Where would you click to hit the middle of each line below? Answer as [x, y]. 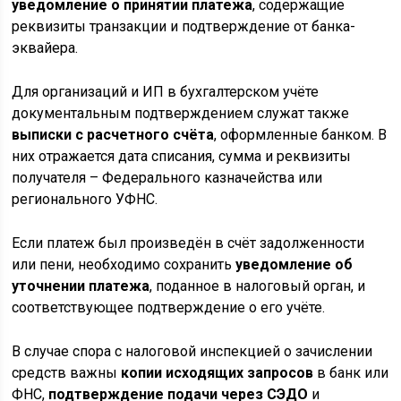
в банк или [351, 373]
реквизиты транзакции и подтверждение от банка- [184, 27]
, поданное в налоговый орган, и [258, 286]
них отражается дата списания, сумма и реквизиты [182, 157]
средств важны [67, 373]
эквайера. [45, 48]
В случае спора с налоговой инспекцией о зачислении [192, 352]
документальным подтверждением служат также [181, 114]
